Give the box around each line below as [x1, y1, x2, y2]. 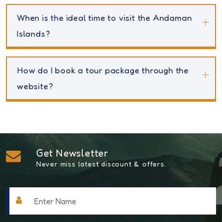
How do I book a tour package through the [17, 65, 189, 76]
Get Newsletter [36, 147, 109, 160]
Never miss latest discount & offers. [36, 160, 166, 168]
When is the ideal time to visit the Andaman [17, 12, 192, 23]
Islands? [17, 28, 51, 39]
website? [17, 81, 54, 92]
